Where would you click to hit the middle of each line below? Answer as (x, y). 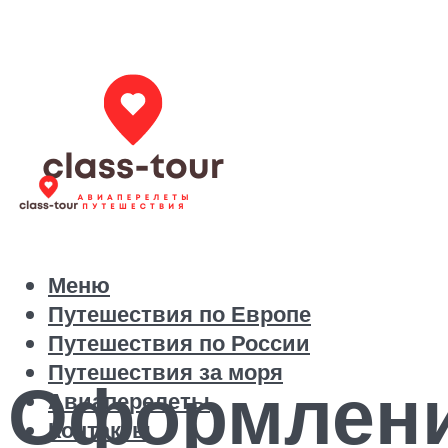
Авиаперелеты (129, 401)
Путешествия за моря (165, 372)
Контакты (99, 430)
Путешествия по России (179, 343)
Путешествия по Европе (179, 314)
